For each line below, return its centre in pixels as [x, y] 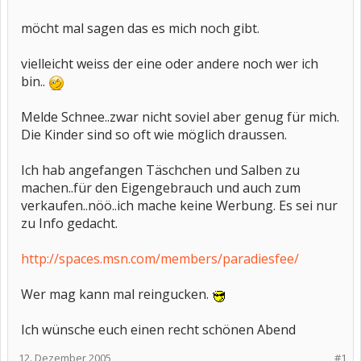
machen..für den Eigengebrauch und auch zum [161, 188]
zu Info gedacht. [69, 223]
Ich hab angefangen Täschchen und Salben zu [160, 170]
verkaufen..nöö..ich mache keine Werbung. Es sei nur [179, 205]
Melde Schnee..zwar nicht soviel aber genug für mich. [180, 117]
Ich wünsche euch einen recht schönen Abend [158, 330]
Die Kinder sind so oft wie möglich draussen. [154, 135]
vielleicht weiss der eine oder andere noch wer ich [170, 64]
